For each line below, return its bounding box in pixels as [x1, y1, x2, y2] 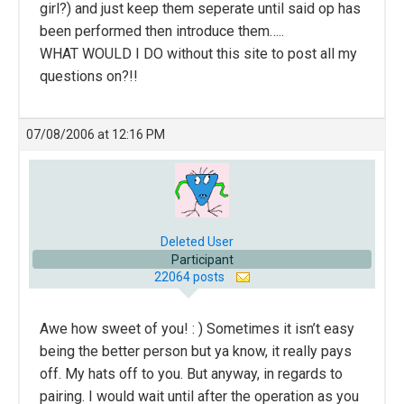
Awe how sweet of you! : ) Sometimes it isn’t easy [40, 320, 354, 337]
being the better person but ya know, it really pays [40, 343, 352, 360]
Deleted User [160, 234, 234, 249]
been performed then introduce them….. [40, 23, 284, 40]
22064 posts [153, 270, 227, 284]
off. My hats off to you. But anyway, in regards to [40, 365, 343, 382]
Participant [170, 252, 234, 267]
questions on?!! [40, 68, 138, 85]
